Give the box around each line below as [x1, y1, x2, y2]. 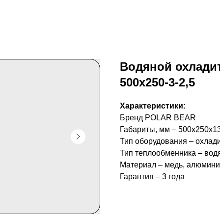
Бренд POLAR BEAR [120, 113, 196, 122]
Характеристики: [120, 102, 186, 110]
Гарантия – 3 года [120, 172, 185, 181]
